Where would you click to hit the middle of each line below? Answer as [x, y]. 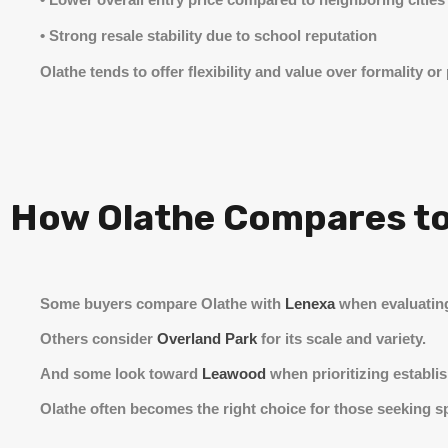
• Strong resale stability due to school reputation [208, 35]
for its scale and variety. [341, 338]
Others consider [98, 338]
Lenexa [310, 303]
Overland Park [207, 338]
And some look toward [121, 373]
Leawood [234, 373]
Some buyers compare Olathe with [162, 303]
